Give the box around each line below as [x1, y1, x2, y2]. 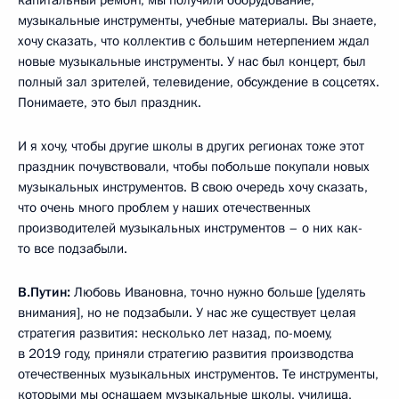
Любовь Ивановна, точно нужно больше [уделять [70, 282, 366, 301]
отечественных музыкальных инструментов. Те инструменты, [18, 364, 379, 383]
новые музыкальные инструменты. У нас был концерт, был [18, 52, 366, 70]
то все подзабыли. [18, 239, 127, 257]
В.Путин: [18, 282, 70, 301]
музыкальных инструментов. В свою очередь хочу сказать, [18, 177, 368, 196]
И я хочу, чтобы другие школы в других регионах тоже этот [18, 136, 364, 155]
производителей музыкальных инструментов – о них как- [18, 218, 362, 237]
